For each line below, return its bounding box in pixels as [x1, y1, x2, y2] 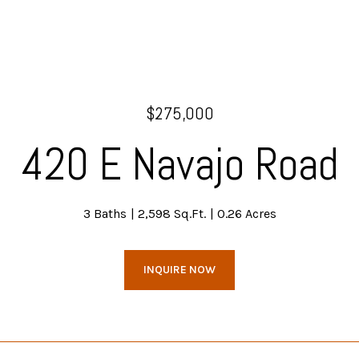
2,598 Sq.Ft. [137, 206, 206, 221]
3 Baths [83, 206, 127, 221]
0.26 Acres [216, 206, 276, 221]
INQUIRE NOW [143, 263, 216, 276]
